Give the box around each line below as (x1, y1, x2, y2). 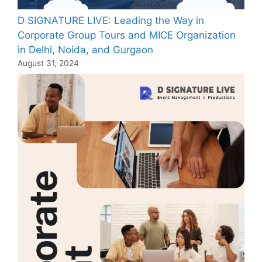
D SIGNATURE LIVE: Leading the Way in (18, 14, 204, 26)
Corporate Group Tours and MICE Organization (18, 29, 236, 41)
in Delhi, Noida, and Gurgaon (18, 43, 153, 56)
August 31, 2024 (18, 58, 79, 68)
